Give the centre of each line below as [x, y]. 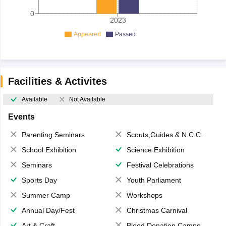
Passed [125, 34]
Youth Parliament [154, 180]
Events [21, 117]
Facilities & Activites [57, 81]
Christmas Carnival [157, 210]
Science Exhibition [156, 150]
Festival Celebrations [160, 165]
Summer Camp [46, 195]
